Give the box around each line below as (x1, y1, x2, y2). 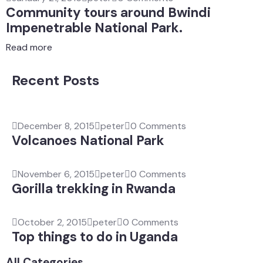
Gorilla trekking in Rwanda (12, 180, 176, 197)
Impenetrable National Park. (6, 19, 183, 36)
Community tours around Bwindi (6, 4, 211, 21)
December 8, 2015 (18, 119, 95, 132)
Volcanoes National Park (12, 131, 164, 149)
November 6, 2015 (18, 167, 95, 180)
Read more (6, 41, 52, 53)
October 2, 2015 (18, 215, 87, 228)
